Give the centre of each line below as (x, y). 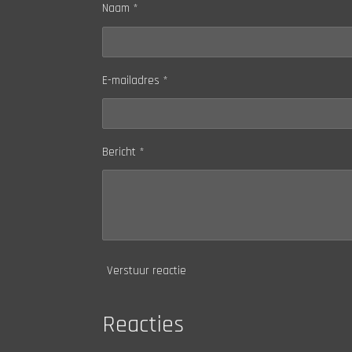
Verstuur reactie (146, 270)
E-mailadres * (135, 80)
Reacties (143, 324)
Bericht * (123, 152)
